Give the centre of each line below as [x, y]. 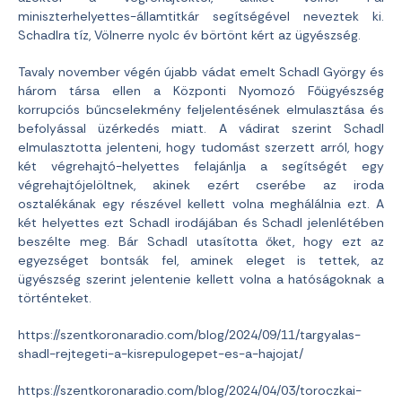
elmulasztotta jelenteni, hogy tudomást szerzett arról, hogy [201, 147]
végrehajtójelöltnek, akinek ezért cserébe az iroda [201, 184]
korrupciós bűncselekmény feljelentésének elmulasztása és [201, 109]
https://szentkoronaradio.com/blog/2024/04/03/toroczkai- [190, 390]
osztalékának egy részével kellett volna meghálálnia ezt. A [201, 203]
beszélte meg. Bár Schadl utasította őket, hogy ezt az [201, 241]
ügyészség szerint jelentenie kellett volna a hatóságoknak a [201, 279]
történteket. [55, 297]
